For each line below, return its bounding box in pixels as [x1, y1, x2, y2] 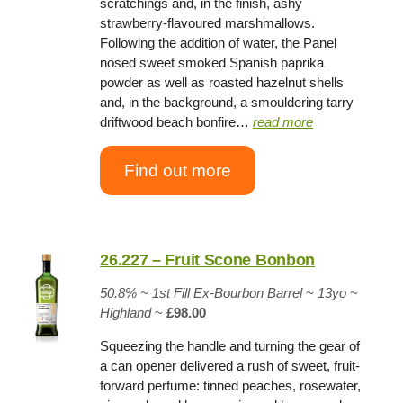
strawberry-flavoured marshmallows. [100, 15, 316, 31]
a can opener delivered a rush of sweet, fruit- [100, 358, 361, 374]
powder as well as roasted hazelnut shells [100, 75, 345, 91]
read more [253, 114, 314, 130]
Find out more [124, 160, 232, 180]
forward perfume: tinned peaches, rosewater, [100, 378, 362, 394]
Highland [100, 305, 152, 321]
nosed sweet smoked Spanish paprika [100, 55, 325, 71]
